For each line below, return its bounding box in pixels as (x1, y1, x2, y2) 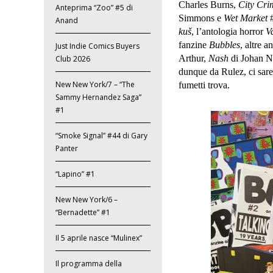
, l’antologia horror (191, 26, 266, 37)
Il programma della (55, 258, 122, 269)
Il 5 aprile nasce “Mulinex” (55, 233, 143, 244)
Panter (55, 143, 79, 154)
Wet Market (224, 13, 268, 23)
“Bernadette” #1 (55, 207, 111, 218)
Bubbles (209, 40, 241, 50)
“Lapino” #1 (55, 169, 96, 180)
